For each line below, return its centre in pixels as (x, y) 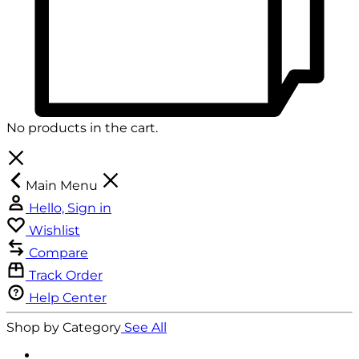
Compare (58, 252)
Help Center (68, 297)
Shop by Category (64, 327)
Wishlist (54, 230)
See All (145, 327)
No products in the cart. (82, 127)
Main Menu (63, 185)
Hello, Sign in (70, 208)
